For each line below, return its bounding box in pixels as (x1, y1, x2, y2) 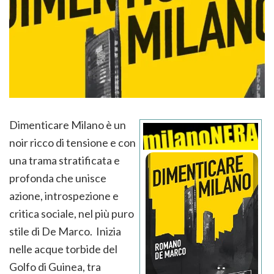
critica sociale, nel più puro (9, 206, 134, 220)
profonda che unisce (9, 171, 106, 185)
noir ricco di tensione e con (9, 135, 136, 149)
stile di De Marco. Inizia (9, 224, 121, 238)
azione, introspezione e (9, 188, 119, 202)
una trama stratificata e (9, 153, 120, 167)
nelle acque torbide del (9, 242, 117, 256)
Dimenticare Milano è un (9, 117, 126, 131)
